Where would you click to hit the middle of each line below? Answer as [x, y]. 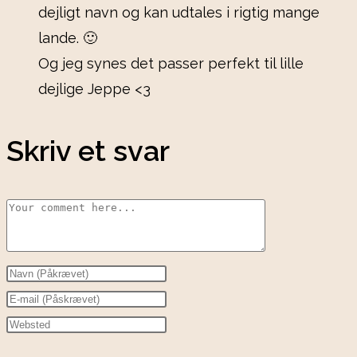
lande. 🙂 [68, 38]
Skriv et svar [88, 151]
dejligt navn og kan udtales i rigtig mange [179, 13]
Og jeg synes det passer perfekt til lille [171, 64]
